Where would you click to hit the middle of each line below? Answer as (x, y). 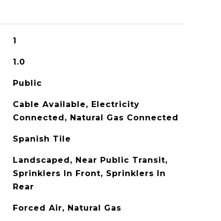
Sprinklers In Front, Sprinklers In (89, 173)
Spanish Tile (42, 139)
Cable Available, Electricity (76, 104)
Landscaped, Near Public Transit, (90, 160)
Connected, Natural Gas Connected (95, 118)
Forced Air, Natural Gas (67, 208)
